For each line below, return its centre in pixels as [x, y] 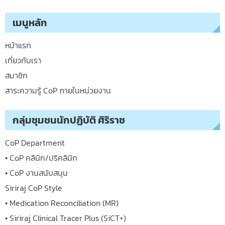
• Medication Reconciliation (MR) [62, 203]
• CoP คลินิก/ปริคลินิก [41, 157]
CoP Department [35, 142]
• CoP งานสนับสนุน [36, 173]
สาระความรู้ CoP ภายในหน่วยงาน [58, 90]
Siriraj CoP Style [34, 188]
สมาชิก [16, 75]
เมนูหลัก [30, 22]
